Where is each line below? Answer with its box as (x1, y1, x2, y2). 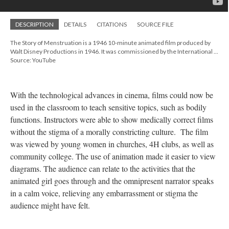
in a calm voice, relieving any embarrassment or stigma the (10, 188, 198, 199)
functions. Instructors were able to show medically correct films (10, 114, 213, 125)
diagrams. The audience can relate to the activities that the (10, 163, 195, 174)
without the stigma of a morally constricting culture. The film (10, 126, 208, 138)
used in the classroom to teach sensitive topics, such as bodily (10, 102, 207, 113)
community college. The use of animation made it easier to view (10, 151, 216, 162)
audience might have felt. (10, 200, 93, 211)
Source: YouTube (10, 56, 56, 64)
